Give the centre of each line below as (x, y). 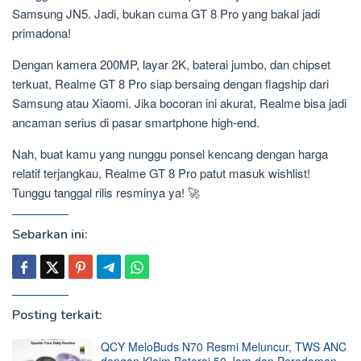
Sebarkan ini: (50, 234)
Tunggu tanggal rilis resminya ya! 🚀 (106, 192)
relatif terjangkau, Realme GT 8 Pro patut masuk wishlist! (161, 172)
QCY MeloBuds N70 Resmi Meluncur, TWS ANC (224, 346)
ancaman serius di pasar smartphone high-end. (136, 122)
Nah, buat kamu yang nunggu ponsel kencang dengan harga (170, 153)
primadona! (41, 32)
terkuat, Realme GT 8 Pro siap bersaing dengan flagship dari (170, 83)
